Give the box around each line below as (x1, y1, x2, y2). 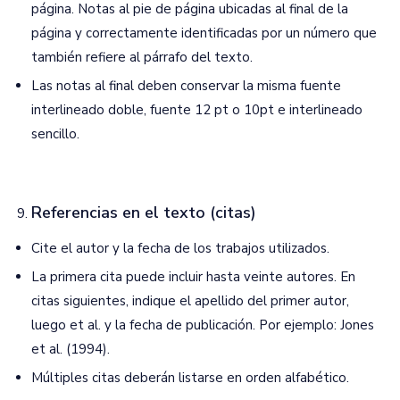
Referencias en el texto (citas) (31, 202, 256, 223)
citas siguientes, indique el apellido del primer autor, (31, 292, 349, 310)
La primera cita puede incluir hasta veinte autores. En (31, 268, 355, 286)
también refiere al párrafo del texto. (31, 48, 253, 66)
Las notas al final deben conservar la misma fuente (31, 77, 341, 95)
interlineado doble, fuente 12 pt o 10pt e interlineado (31, 101, 362, 119)
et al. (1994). (31, 340, 110, 358)
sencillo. (31, 125, 79, 143)
